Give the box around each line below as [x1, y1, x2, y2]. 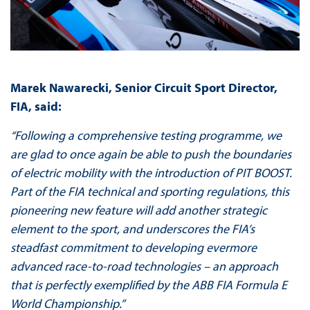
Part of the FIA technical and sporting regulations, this [10, 183, 289, 199]
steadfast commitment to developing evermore [10, 239, 257, 255]
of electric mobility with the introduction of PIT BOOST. [10, 164, 292, 181]
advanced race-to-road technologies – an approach [10, 257, 278, 274]
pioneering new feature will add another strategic [10, 201, 267, 218]
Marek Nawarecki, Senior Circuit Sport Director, [10, 79, 277, 95]
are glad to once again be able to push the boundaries [10, 145, 291, 162]
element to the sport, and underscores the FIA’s [10, 220, 255, 237]
